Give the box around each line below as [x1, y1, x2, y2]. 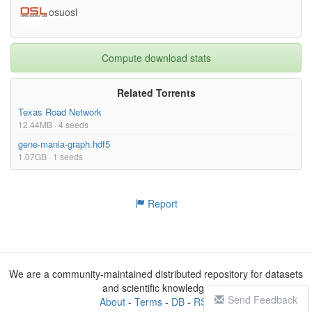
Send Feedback [228, 292, 297, 306]
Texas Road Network [18, 104, 102, 118]
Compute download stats [101, 50, 211, 65]
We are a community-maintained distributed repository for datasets [9, 266, 303, 281]
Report [144, 196, 178, 210]
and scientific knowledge [102, 280, 210, 295]
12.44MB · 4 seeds [18, 118, 88, 130]
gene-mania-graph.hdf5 [18, 136, 110, 150]
